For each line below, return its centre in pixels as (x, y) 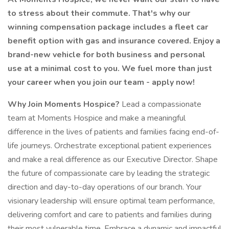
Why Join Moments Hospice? (64, 104)
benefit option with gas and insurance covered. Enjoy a (114, 41)
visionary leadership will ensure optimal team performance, (111, 201)
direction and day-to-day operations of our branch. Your (105, 187)
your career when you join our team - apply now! (101, 82)
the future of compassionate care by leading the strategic (109, 173)
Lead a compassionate (161, 104)
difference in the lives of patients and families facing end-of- (113, 132)
